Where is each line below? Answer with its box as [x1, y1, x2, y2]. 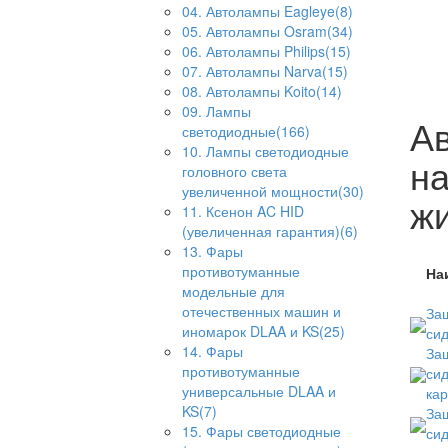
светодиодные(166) [182, 121, 310, 141]
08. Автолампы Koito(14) [182, 81, 342, 101]
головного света [182, 161, 287, 181]
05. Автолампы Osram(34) [182, 21, 353, 41]
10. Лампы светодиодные [182, 141, 349, 161]
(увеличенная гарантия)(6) [182, 221, 358, 241]
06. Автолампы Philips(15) [182, 41, 351, 61]
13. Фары [182, 241, 243, 261]
